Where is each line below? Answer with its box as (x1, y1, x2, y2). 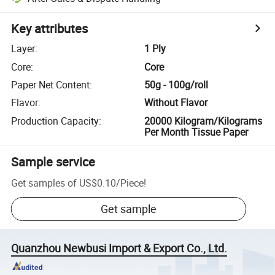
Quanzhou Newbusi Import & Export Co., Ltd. (11, 241, 228, 256)
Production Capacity (11, 114, 99, 128)
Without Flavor (144, 96, 208, 110)
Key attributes (11, 20, 88, 37)
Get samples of (11, 176, 77, 190)
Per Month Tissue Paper (144, 125, 249, 139)
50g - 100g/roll (144, 77, 209, 91)
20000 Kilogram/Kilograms (144, 114, 263, 128)
